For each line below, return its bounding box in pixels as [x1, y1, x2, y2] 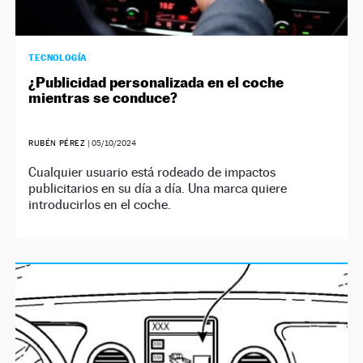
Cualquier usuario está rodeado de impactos [28, 164, 276, 180]
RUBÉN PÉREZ [28, 138, 88, 147]
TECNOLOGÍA [28, 51, 88, 63]
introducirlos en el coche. [28, 196, 172, 212]
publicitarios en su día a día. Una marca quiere [28, 180, 288, 196]
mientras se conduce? [28, 88, 178, 106]
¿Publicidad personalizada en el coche [28, 73, 284, 91]
